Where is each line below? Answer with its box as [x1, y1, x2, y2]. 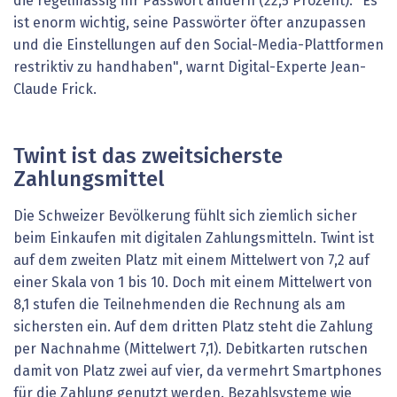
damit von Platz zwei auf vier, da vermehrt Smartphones [13, 363, 382, 378]
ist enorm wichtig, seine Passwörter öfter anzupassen [13, 15, 366, 30]
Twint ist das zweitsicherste [13, 145, 283, 167]
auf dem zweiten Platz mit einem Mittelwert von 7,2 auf [13, 253, 370, 268]
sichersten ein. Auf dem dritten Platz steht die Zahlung [13, 319, 373, 334]
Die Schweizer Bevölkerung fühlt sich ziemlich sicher [13, 208, 357, 223]
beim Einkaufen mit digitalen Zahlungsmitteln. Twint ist [13, 230, 374, 245]
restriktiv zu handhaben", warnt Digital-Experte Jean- [13, 59, 366, 74]
